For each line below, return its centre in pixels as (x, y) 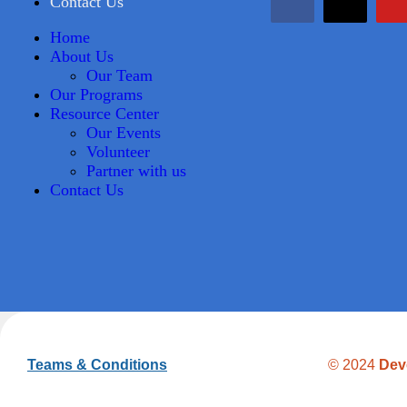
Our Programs (96, 95)
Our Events (124, 133)
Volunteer (118, 152)
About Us (82, 57)
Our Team (119, 76)
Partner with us (136, 171)
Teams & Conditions (97, 365)
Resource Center (104, 114)
